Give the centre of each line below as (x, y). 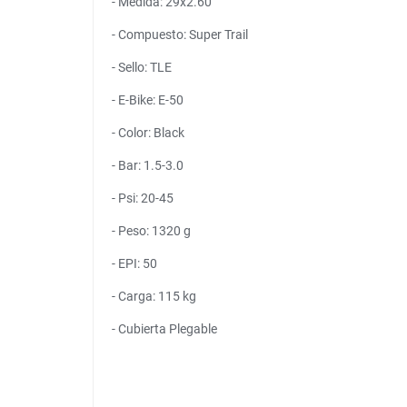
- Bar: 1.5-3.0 (148, 166)
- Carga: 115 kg (154, 297)
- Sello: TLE (142, 68)
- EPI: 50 (134, 264)
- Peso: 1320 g (151, 231)
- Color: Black (148, 133)
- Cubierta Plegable (164, 329)
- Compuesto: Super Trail (180, 35)
